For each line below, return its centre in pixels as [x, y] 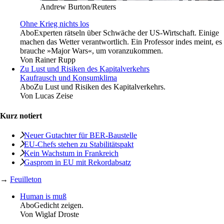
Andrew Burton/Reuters [78, 7]
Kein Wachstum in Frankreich [71, 153]
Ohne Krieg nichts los [54, 24]
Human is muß [43, 196]
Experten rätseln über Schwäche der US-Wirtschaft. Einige [126, 33]
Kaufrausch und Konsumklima [68, 78]
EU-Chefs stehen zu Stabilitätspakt [79, 144]
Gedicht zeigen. [59, 205]
